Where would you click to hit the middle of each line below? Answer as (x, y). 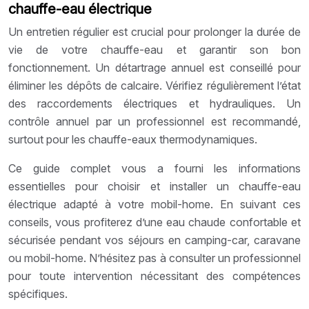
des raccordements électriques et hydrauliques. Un (154, 103)
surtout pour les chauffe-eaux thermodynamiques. (133, 139)
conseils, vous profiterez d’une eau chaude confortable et (154, 222)
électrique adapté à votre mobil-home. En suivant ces (154, 204)
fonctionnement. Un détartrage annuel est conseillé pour (154, 67)
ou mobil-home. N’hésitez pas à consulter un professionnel (154, 258)
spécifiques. (38, 293)
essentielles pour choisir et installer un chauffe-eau (154, 186)
